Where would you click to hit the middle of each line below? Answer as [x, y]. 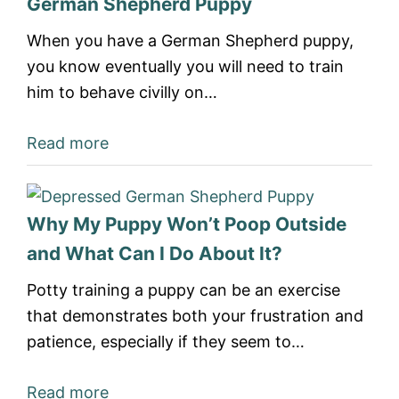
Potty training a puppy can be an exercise [183, 290]
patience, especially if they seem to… [166, 342]
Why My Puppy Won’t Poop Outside [187, 224]
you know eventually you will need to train [185, 66]
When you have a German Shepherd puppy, [190, 41]
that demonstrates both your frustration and [195, 316]
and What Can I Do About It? [155, 253]
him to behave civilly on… [122, 92]
